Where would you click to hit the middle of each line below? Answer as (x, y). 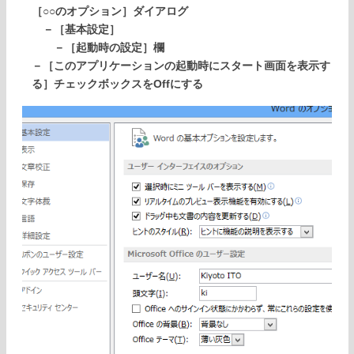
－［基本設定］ (76, 30)
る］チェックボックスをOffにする (117, 85)
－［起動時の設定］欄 (98, 48)
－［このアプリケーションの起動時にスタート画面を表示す (181, 66)
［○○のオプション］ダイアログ (110, 12)
